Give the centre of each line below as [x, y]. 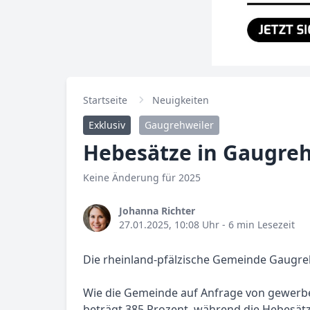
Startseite [105, 100]
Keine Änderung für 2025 [142, 177]
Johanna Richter [157, 211]
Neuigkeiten [181, 100]
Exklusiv [107, 125]
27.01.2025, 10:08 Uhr [169, 225]
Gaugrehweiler [179, 125]
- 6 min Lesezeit [257, 225]
